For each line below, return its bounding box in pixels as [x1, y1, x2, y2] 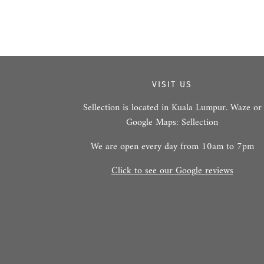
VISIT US [152, 79, 192, 90]
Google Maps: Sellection [126, 114, 218, 131]
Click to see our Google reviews [111, 162, 233, 179]
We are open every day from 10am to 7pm [90, 138, 254, 155]
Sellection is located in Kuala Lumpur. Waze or [82, 99, 262, 116]
